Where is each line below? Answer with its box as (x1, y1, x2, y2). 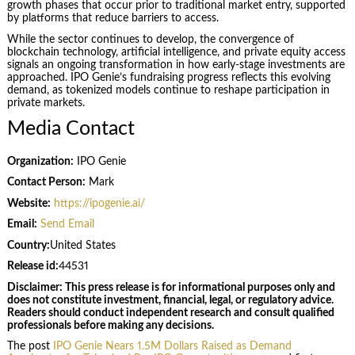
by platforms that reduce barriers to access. (6, 13, 219, 25)
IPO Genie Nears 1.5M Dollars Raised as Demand (52, 341, 292, 353)
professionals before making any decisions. (6, 319, 214, 331)
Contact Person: (6, 177, 86, 189)
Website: (6, 197, 51, 209)
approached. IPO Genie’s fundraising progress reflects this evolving (6, 71, 330, 83)
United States (49, 239, 116, 251)
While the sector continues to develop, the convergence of (6, 33, 294, 45)
